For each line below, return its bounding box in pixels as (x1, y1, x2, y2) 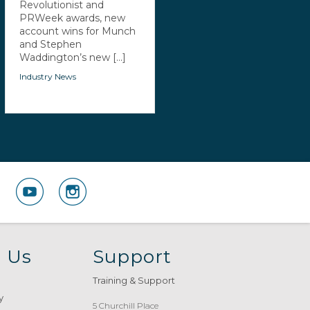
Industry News (19, 71, 76, 82)
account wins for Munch (19, 24, 136, 37)
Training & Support (93, 274, 176, 286)
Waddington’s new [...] (19, 51, 126, 64)
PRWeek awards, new (19, 11, 125, 24)
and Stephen (19, 37, 82, 51)
